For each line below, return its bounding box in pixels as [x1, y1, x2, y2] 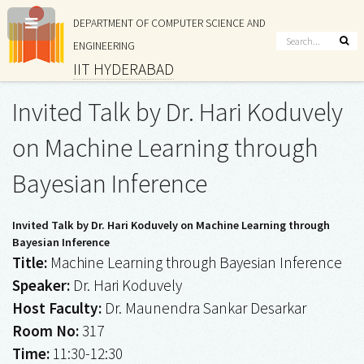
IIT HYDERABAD [72, 59, 174, 79]
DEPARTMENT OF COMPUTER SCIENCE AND [72, 16, 266, 30]
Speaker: [12, 275, 70, 296]
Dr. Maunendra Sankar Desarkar [102, 298, 306, 318]
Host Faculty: [12, 298, 102, 318]
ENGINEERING [72, 39, 135, 53]
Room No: [12, 321, 79, 341]
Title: [12, 253, 47, 273]
